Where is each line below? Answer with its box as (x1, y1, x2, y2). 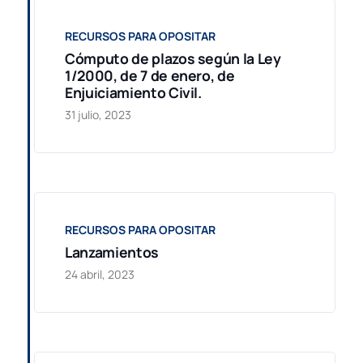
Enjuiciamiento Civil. (65, 82, 202, 102)
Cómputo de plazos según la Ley (65, 48, 281, 68)
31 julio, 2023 (65, 106, 132, 122)
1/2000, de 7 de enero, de (65, 65, 235, 85)
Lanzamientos (65, 242, 159, 263)
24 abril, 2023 (65, 267, 135, 283)
